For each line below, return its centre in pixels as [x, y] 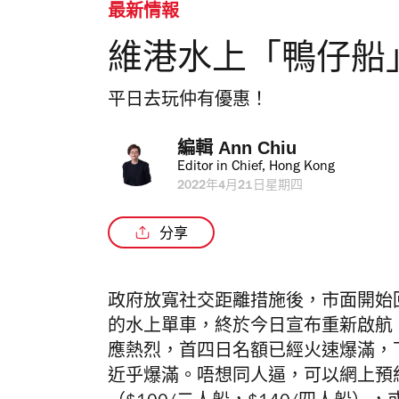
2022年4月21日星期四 [240, 187]
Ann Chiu [257, 148]
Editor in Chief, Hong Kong [256, 167]
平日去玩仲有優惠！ [188, 102]
